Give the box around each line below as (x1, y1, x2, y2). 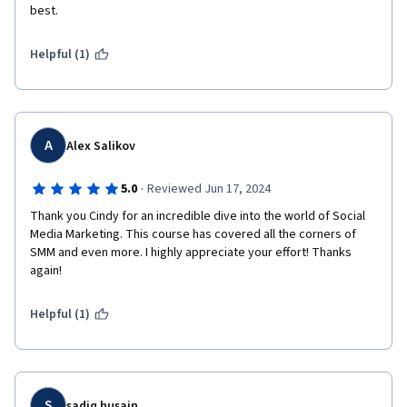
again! (30, 262, 62, 280)
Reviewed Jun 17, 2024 (146, 180, 271, 198)
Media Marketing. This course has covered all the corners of (30, 225, 356, 243)
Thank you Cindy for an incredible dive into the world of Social (30, 207, 365, 225)
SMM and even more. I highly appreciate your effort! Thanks (30, 243, 352, 262)
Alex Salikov (66, 137, 135, 155)
